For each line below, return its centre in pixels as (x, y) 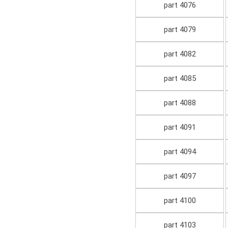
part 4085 (180, 79)
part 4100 (180, 201)
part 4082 (180, 54)
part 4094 (180, 152)
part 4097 (180, 176)
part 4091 (180, 127)
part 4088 (180, 103)
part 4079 (180, 30)
